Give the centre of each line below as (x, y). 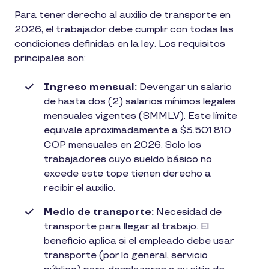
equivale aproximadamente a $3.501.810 (138, 130)
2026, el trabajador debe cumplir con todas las (124, 29)
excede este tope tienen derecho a (127, 174)
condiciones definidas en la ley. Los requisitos (120, 44)
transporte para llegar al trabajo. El (126, 226)
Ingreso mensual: (90, 87)
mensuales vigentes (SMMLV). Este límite (141, 116)
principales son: (50, 58)
